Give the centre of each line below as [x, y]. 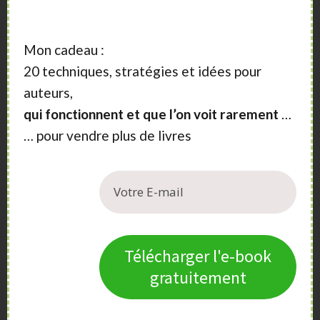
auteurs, [48, 92]
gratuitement [198, 277]
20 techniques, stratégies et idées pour [142, 71]
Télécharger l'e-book [198, 256]
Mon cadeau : [64, 49]
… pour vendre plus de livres [107, 135]
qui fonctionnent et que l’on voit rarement [151, 114]
